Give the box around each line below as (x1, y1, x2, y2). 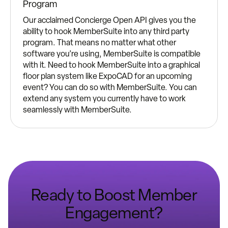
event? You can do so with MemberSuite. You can (23, 82, 197, 93)
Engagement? (65, 203, 163, 223)
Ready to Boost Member (31, 185, 197, 205)
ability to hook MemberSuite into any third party (23, 26, 189, 37)
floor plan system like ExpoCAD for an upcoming (23, 71, 192, 81)
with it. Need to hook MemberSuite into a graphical (23, 60, 200, 70)
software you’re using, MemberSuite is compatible (23, 49, 201, 59)
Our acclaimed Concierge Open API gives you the (23, 15, 196, 25)
